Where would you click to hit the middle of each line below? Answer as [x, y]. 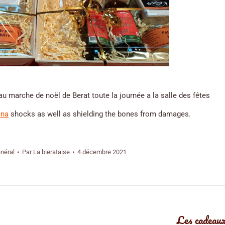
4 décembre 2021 [102, 152]
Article [69, 219]
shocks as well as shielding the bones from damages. [100, 114]
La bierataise [51, 152]
